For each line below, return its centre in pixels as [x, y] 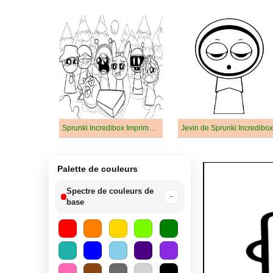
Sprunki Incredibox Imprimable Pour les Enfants [152, 128]
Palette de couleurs [97, 169]
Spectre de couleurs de [110, 191]
